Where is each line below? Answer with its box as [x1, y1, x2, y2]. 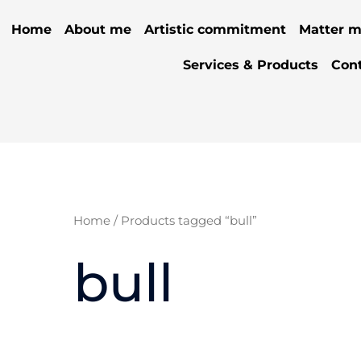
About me [64, 22, 131, 37]
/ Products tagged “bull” [110, 214, 257, 229]
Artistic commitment [143, 22, 286, 37]
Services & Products [182, 57, 318, 73]
